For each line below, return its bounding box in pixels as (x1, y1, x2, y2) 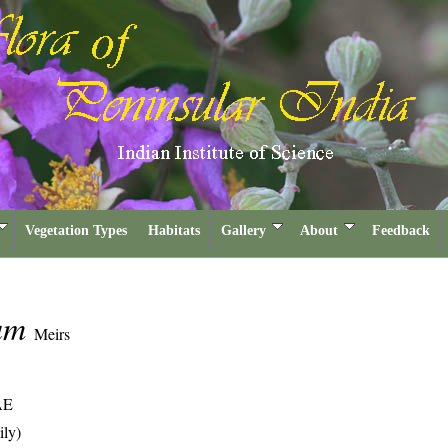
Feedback (372, 223, 430, 238)
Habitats (148, 223, 200, 238)
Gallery (221, 223, 266, 238)
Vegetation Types (25, 223, 127, 238)
